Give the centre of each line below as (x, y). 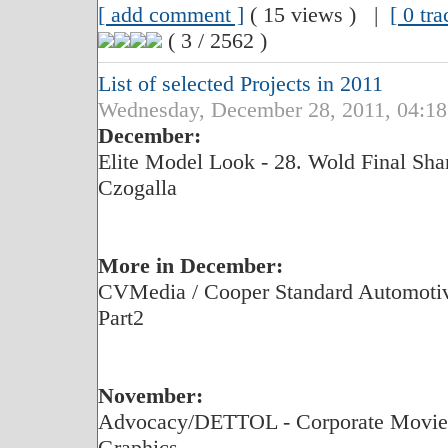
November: (150, 395)
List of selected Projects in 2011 (240, 83)
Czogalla (137, 187)
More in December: (190, 265)
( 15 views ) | (316, 14)
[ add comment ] (170, 14)
